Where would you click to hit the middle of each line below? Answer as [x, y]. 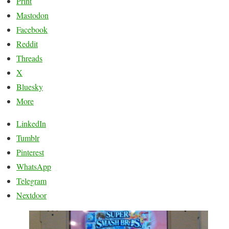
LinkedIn [31, 124]
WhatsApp [34, 167]
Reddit [27, 44]
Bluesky [30, 87]
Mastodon [32, 15]
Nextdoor [31, 195]
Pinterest [30, 152]
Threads [29, 58]
